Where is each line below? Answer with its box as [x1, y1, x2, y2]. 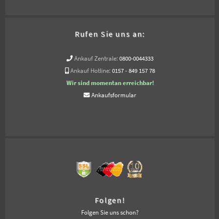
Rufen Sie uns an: [75, 28, 145, 39]
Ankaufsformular [91, 91, 136, 99]
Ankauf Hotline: [70, 66, 110, 74]
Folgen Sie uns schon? [81, 208, 139, 216]
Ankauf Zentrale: [74, 54, 118, 62]
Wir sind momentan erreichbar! [66, 79, 154, 87]
